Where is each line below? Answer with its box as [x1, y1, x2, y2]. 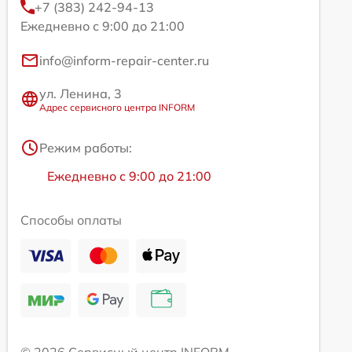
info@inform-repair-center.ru [39, 52, 209, 68]
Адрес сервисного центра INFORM [39, 101, 195, 113]
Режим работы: [39, 139, 132, 156]
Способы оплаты [20, 211, 122, 228]
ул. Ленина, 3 [39, 85, 122, 101]
